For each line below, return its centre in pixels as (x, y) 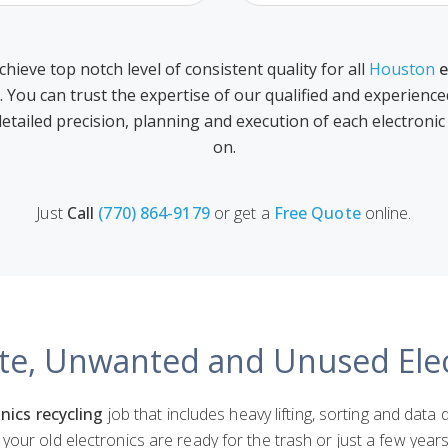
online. (386, 213)
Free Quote (317, 213)
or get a (241, 213)
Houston (401, 69)
